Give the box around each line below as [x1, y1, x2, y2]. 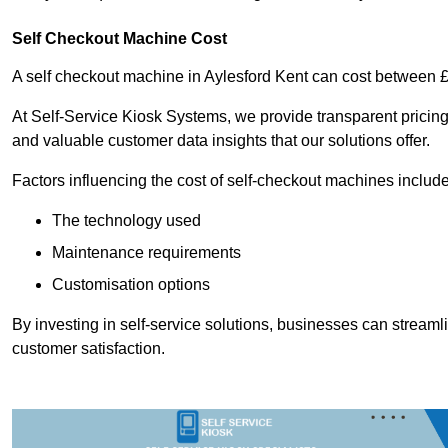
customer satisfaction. [12, 340, 165, 358]
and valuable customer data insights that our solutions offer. [12, 132, 430, 150]
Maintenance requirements [52, 244, 241, 262]
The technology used [52, 212, 201, 230]
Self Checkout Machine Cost [12, 30, 227, 48]
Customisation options [52, 276, 210, 294]
